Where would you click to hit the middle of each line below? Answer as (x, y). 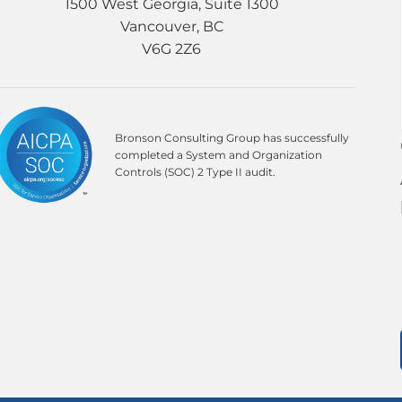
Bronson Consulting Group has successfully (232, 138)
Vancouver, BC (171, 26)
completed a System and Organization (219, 155)
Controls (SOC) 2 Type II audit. (196, 172)
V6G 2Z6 (172, 48)
